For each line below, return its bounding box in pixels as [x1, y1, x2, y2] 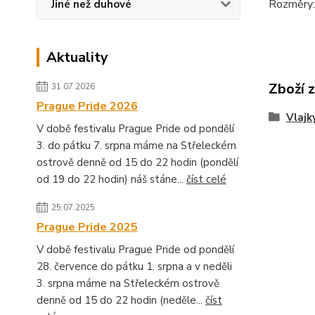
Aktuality [46, 48, 108, 67]
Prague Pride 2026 [37, 98, 138, 114]
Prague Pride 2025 [37, 219, 138, 235]
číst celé [186, 172, 226, 186]
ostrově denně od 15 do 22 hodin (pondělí [37, 155, 238, 169]
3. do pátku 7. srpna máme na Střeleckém [37, 139, 236, 153]
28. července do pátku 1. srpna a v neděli [37, 259, 232, 274]
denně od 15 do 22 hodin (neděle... [37, 293, 205, 307]
